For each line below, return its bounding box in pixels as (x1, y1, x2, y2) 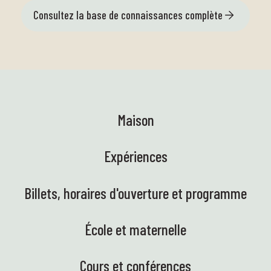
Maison (117, 110, 154, 129)
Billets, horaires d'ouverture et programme (24, 183, 247, 202)
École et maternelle (85, 220, 186, 239)
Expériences (103, 147, 168, 166)
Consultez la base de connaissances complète (33, 8, 223, 22)
